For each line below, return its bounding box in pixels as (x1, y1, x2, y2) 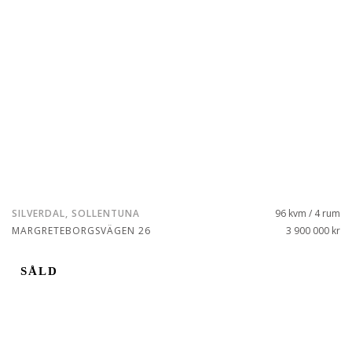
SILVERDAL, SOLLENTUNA (12, 207, 140, 220)
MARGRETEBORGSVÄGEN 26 (12, 224, 151, 237)
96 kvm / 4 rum (275, 207, 340, 220)
